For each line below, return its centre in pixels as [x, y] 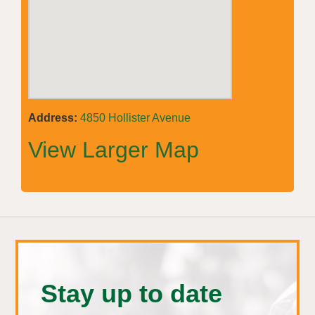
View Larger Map [114, 149]
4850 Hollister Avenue [135, 117]
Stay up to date [132, 294]
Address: [53, 117]
